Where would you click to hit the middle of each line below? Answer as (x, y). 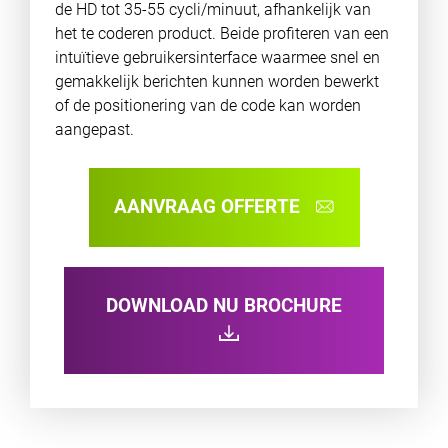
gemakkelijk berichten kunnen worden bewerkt (216, 81)
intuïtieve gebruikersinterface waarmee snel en (217, 57)
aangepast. (94, 129)
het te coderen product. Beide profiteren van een (221, 33)
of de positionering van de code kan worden (207, 105)
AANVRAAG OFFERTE (209, 206)
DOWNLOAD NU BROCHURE (224, 305)
